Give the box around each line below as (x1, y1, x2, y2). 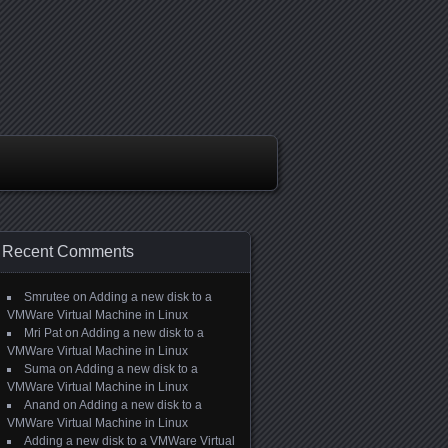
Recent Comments (2, 243, 134, 260)
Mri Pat (24, 326, 62, 340)
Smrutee (24, 290, 70, 304)
